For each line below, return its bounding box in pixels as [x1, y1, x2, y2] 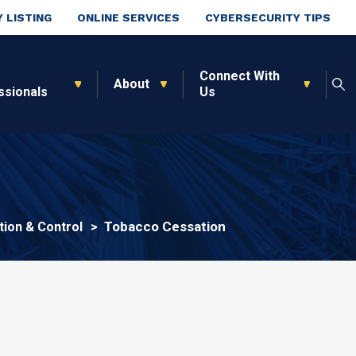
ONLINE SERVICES [77, 11, 180, 24]
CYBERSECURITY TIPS [205, 11, 331, 24]
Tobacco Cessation [104, 219, 226, 234]
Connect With [199, 68, 280, 83]
